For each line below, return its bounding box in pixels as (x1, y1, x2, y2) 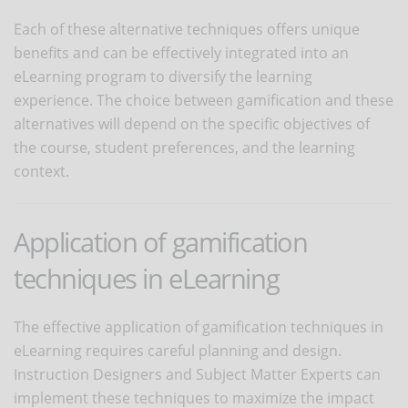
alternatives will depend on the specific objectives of (14, 113, 370, 134)
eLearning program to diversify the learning (14, 66, 312, 87)
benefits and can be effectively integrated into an (14, 42, 349, 63)
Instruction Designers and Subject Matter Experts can (14, 363, 381, 384)
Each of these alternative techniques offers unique (14, 18, 360, 39)
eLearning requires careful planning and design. (14, 340, 342, 361)
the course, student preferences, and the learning (14, 137, 355, 158)
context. (14, 160, 69, 181)
